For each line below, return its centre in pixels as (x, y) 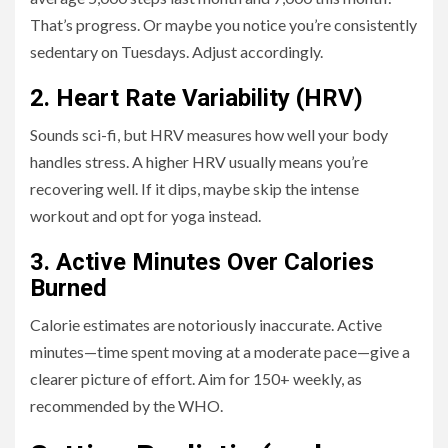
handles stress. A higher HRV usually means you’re (199, 162)
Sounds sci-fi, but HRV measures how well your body (209, 135)
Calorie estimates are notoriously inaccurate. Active (206, 325)
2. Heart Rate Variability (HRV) (196, 98)
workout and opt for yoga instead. (145, 216)
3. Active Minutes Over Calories (202, 262)
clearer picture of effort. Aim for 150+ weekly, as (196, 379)
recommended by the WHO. (126, 406)
